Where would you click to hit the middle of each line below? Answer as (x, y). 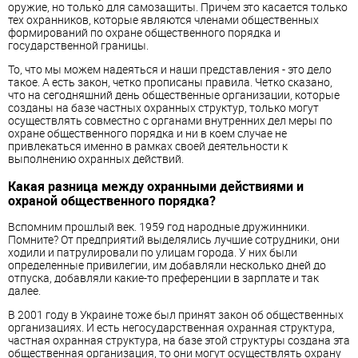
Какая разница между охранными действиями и (156, 186)
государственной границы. (78, 46)
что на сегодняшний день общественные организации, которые (174, 95)
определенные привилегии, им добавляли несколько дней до (167, 265)
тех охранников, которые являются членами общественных (163, 20)
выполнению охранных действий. (96, 159)
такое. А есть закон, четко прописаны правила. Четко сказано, (170, 82)
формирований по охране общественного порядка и (144, 33)
